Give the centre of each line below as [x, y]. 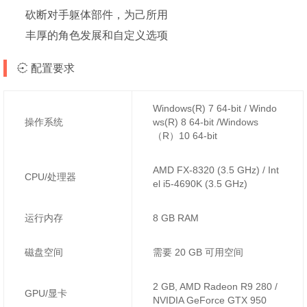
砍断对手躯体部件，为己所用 [97, 14]
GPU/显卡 [46, 293]
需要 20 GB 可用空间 [198, 252]
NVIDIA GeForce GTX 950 [210, 300]
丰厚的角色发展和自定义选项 [97, 35]
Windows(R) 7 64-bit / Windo [215, 108]
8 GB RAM [176, 218]
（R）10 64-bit [185, 135]
